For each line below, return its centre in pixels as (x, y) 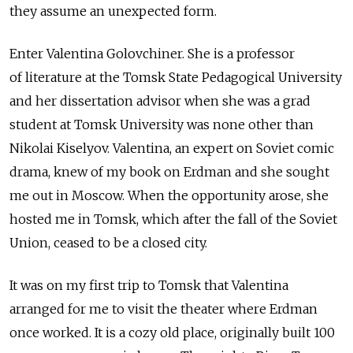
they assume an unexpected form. (113, 11)
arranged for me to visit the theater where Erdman (163, 308)
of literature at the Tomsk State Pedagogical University (176, 77)
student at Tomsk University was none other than (162, 124)
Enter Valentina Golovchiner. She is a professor (152, 53)
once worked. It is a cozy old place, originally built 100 (172, 332)
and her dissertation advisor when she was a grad (160, 100)
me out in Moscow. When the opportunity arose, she (169, 195)
